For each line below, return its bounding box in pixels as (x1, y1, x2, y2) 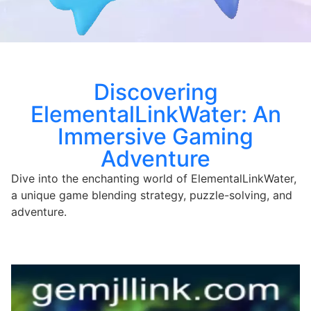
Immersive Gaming (58, 122, 253, 150)
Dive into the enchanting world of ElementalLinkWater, (11, 171, 296, 185)
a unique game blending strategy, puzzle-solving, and (11, 187, 292, 202)
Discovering (93, 78, 218, 106)
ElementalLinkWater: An (30, 100, 281, 128)
